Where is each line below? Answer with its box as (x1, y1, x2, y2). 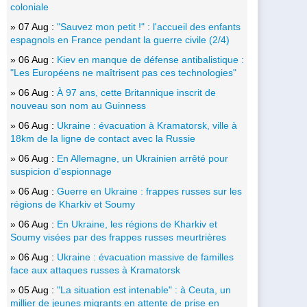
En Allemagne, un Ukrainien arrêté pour (57, 152, 228, 164)
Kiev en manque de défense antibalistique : (57, 53, 244, 65)
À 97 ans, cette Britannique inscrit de (57, 86, 216, 98)
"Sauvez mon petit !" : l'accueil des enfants (57, 21, 241, 32)
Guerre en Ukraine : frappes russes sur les (57, 185, 242, 197)
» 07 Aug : (10, 21, 57, 32)
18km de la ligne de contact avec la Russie (10, 132, 195, 144)
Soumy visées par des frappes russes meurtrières (10, 231, 226, 243)
